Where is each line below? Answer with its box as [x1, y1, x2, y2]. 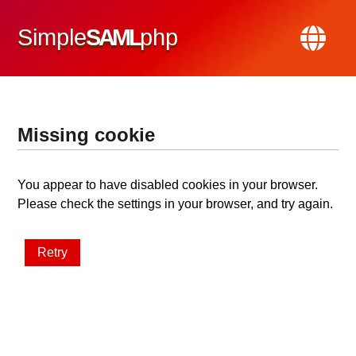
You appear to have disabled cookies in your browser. [17, 178, 319, 192]
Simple [17, 25, 87, 50]
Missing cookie [17, 124, 156, 145]
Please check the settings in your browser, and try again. [17, 197, 334, 211]
